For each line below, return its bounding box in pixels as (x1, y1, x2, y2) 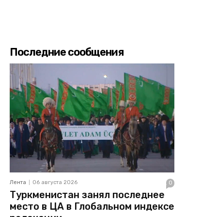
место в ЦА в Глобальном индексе (10, 200, 174, 212)
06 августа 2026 (32, 179, 77, 186)
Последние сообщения (10, 46, 124, 59)
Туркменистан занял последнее (10, 188, 165, 201)
